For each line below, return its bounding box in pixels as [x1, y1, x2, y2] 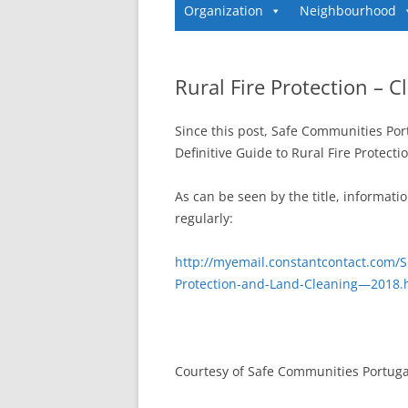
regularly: [175, 209, 233, 227]
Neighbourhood [300, 2, 396, 20]
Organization [184, 2, 263, 20]
